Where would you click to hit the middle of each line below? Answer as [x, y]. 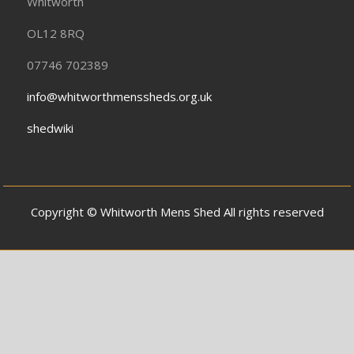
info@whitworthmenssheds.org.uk [120, 97]
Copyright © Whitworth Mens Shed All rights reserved [177, 212]
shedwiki [51, 128]
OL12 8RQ [56, 34]
